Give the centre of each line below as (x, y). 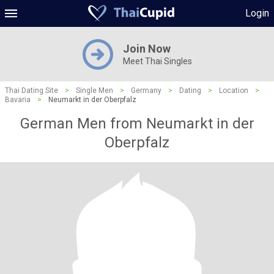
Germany (146, 91)
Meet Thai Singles (157, 61)
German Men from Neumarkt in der (137, 124)
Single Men (94, 91)
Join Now (146, 49)
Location (234, 91)
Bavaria (18, 100)
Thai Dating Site (31, 91)
